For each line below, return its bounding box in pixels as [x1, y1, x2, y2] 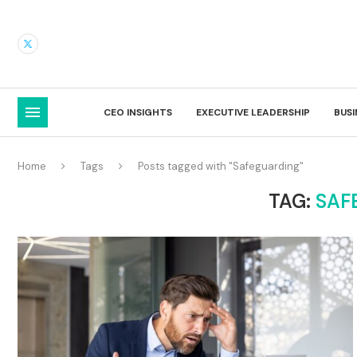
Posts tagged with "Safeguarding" [138, 159, 304, 173]
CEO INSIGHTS [104, 105, 172, 119]
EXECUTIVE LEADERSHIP [196, 105, 310, 119]
